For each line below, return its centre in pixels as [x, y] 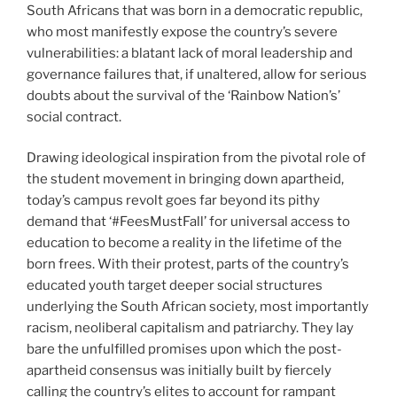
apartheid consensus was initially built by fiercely [179, 371]
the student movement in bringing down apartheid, [185, 179]
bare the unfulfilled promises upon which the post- [184, 350]
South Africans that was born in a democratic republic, [195, 10]
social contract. [74, 117]
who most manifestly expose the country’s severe [182, 31]
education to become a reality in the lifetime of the [184, 243]
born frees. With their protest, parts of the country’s [188, 265]
